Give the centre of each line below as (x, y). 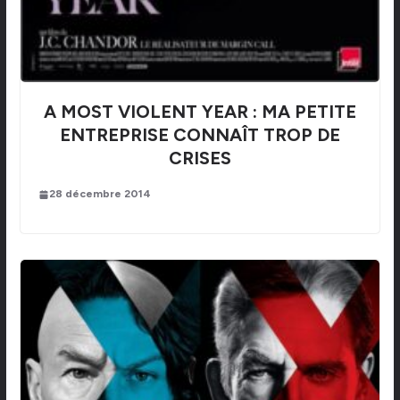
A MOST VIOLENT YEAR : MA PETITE (200, 112)
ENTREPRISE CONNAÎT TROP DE (200, 135)
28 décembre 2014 (100, 194)
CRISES (200, 158)
